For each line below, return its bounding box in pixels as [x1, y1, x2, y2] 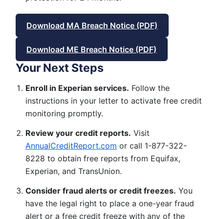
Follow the [129, 83, 170, 93]
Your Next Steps [16, 61, 104, 75]
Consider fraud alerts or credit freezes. [25, 186, 176, 196]
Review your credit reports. [25, 128, 131, 138]
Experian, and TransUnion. [25, 166, 122, 176]
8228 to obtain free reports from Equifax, [25, 153, 180, 164]
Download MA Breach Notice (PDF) [26, 21, 158, 31]
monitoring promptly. [25, 108, 103, 118]
